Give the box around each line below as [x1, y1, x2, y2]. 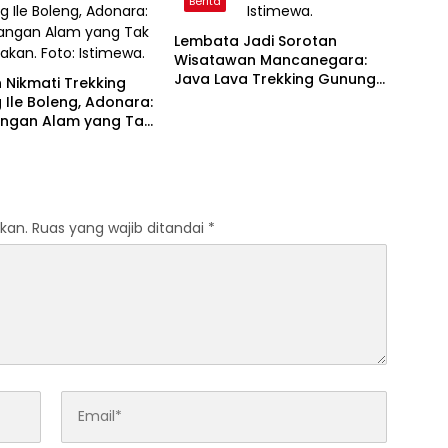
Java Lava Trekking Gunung [173, 68, 376, 89]
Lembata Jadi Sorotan [173, 30, 337, 51]
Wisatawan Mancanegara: [173, 49, 367, 70]
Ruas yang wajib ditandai [32, 217, 208, 238]
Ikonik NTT [173, 87, 248, 108]
